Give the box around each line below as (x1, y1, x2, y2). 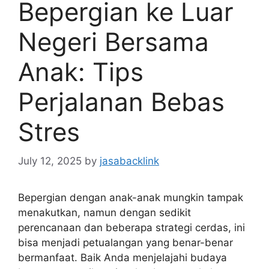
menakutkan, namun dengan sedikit (18, 207, 191, 219)
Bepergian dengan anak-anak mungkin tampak (18, 192, 243, 204)
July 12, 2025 (18, 155, 82, 167)
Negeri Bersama (18, 26, 209, 57)
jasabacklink (100, 155, 159, 167)
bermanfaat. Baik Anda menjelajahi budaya (18, 252, 227, 264)
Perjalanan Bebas (18, 86, 225, 117)
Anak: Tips (18, 56, 144, 87)
